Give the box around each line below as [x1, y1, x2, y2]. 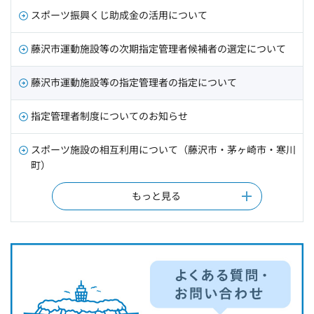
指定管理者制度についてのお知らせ [31, 108, 188, 123]
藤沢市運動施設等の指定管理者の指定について [31, 74, 237, 89]
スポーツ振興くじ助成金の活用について [31, 7, 207, 22]
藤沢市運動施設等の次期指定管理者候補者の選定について [31, 41, 286, 55]
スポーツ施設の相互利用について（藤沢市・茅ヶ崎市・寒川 [31, 142, 296, 156]
